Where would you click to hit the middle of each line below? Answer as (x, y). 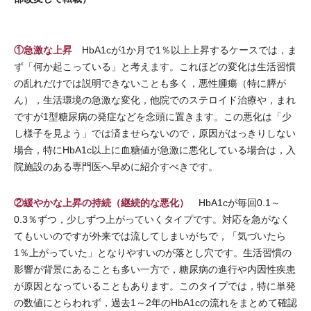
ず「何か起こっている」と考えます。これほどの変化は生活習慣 (155, 66)
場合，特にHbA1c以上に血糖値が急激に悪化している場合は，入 (155, 150)
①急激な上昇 (43, 49)
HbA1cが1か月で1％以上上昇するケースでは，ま (185, 50)
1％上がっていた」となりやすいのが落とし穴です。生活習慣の (153, 252)
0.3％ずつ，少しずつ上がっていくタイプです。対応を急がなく (152, 219)
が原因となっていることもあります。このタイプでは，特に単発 (155, 286)
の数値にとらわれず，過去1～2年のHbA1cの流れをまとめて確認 (155, 302)
